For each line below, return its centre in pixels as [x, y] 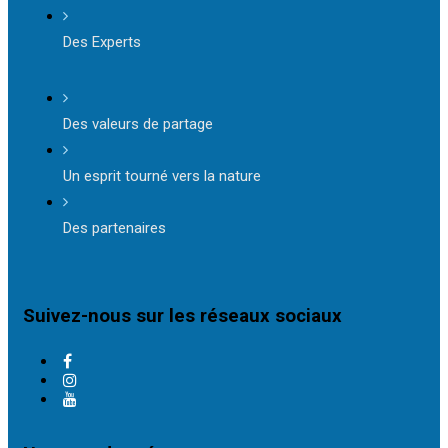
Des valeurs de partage [138, 123]
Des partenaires [114, 227]
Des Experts [102, 41]
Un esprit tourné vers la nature [162, 175]
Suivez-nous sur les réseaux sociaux [182, 315]
